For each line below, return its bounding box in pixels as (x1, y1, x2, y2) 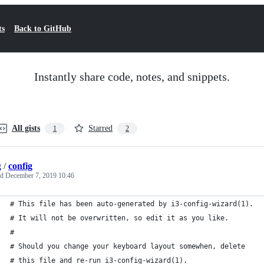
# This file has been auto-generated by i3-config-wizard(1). (10, 200, 253, 208)
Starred (88, 124, 113, 133)
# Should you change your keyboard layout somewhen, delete (10, 242, 245, 250)
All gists (12, 124, 40, 133)
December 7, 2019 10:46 (5, 171, 74, 180)
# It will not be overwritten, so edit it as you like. (10, 214, 229, 222)
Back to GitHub (14, 24, 71, 33)
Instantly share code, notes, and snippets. (34, 70, 230, 83)
